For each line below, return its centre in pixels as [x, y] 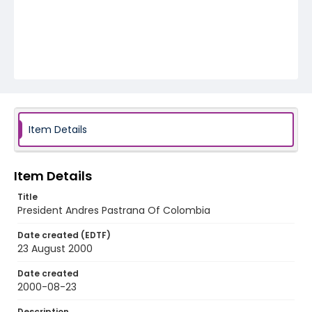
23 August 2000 [55, 249]
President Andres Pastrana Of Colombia [114, 210]
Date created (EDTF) [64, 235]
